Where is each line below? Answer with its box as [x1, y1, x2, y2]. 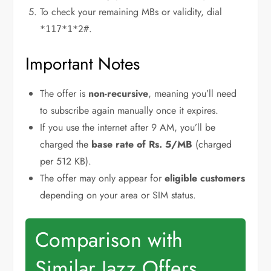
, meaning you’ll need [148, 87, 237, 100]
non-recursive [88, 87, 149, 100]
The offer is [40, 87, 89, 100]
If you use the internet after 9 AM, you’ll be [40, 120, 216, 134]
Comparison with [35, 225, 183, 255]
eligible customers [165, 171, 246, 185]
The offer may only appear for [40, 171, 165, 185]
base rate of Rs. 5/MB [91, 137, 193, 151]
